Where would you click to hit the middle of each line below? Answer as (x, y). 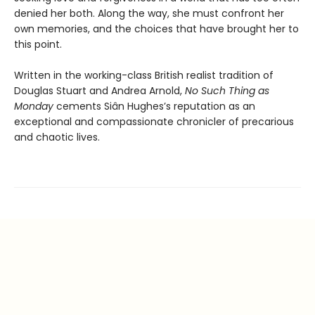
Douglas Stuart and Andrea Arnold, (99, 91)
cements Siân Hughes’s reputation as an (154, 107)
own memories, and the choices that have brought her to (156, 29)
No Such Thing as (227, 91)
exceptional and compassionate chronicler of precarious (154, 122)
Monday (34, 107)
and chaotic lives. (57, 137)
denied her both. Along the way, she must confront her (149, 14)
